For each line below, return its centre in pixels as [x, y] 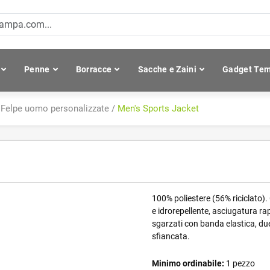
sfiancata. [171, 236]
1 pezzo [240, 263]
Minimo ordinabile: [188, 263]
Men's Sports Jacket [158, 108]
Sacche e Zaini [167, 69]
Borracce [94, 69]
